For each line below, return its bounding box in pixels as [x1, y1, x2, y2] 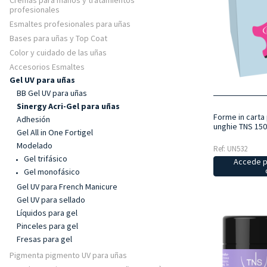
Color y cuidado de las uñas [10, 47, 107, 58]
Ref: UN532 [213, 143, 247, 154]
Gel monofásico [24, 166, 80, 177]
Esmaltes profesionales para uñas [10, 18, 131, 29]
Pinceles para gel [17, 221, 78, 231]
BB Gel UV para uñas [17, 88, 87, 98]
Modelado [17, 140, 52, 151]
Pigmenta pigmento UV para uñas [10, 250, 127, 260]
